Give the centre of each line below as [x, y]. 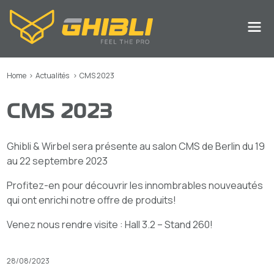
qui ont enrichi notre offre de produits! [92, 200]
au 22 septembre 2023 [57, 161]
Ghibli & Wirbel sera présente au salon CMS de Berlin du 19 [136, 146]
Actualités [53, 76]
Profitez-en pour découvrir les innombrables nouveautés [135, 185]
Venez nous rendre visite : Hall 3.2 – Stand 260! [110, 224]
